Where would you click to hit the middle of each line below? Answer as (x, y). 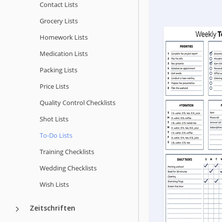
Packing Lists (58, 70)
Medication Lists (64, 53)
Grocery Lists (59, 21)
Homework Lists (64, 37)
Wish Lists (54, 184)
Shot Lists (54, 119)
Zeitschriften (53, 208)
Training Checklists (67, 151)
